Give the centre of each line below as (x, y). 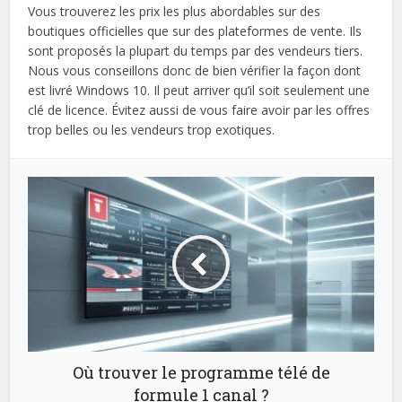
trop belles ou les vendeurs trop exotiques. (152, 129)
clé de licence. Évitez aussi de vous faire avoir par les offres (199, 109)
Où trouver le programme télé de (201, 372)
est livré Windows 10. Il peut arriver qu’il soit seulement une (199, 90)
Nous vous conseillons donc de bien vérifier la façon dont (195, 70)
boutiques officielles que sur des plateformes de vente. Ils (195, 31)
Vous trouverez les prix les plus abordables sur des (175, 11)
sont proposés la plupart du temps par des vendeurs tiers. (196, 50)
